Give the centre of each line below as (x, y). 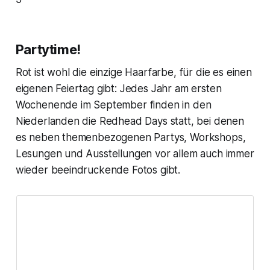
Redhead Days (133, 121)
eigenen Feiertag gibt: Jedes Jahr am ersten (118, 88)
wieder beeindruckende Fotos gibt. (98, 170)
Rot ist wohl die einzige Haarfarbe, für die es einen (133, 72)
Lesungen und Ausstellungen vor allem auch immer (135, 153)
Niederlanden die (57, 121)
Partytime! (48, 49)
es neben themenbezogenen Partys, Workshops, (130, 137)
